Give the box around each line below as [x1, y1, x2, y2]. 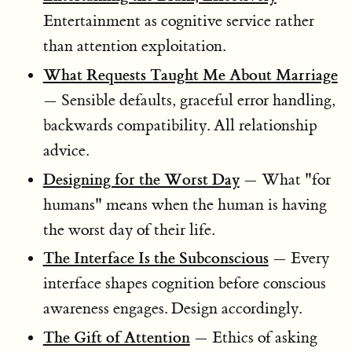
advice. [42, 140, 89, 160]
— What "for [239, 169, 331, 189]
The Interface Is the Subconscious [42, 247, 269, 269]
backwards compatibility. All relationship [42, 115, 317, 135]
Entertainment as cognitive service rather [42, 11, 314, 31]
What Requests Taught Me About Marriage [42, 64, 338, 85]
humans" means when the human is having [42, 194, 327, 214]
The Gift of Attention [42, 327, 190, 347]
